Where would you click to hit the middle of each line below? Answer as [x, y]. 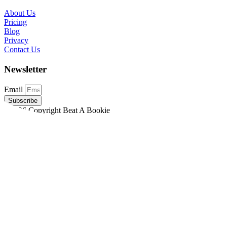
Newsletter [25, 69]
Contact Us [22, 50]
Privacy [16, 41]
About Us [20, 13]
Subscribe [23, 100]
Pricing [15, 22]
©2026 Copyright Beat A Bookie [57, 110]
